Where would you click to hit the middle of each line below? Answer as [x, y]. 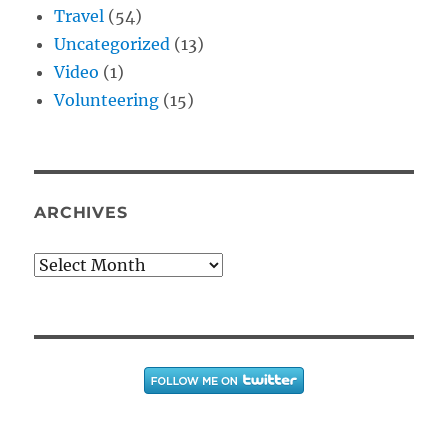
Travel [79, 15]
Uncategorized [112, 43]
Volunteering [107, 99]
